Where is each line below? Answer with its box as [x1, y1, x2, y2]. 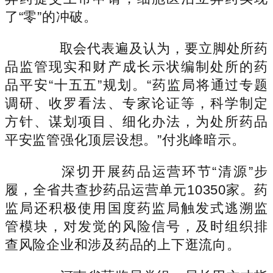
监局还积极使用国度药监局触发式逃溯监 [5, 200, 268, 216]
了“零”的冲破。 [5, 9, 97, 24]
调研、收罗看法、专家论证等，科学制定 [5, 95, 268, 111]
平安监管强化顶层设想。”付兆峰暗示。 [5, 132, 246, 147]
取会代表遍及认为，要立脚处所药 [32, 40, 268, 56]
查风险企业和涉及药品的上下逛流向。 [5, 236, 241, 252]
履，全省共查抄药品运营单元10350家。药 [5, 182, 268, 197]
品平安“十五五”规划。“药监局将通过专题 [5, 77, 268, 93]
